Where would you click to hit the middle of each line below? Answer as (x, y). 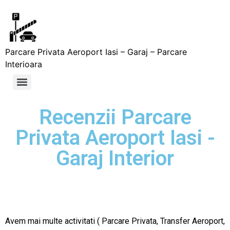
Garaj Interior (115, 158)
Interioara (24, 64)
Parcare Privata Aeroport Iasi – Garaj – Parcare (96, 52)
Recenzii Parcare (115, 117)
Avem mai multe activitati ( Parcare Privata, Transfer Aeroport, (115, 221)
